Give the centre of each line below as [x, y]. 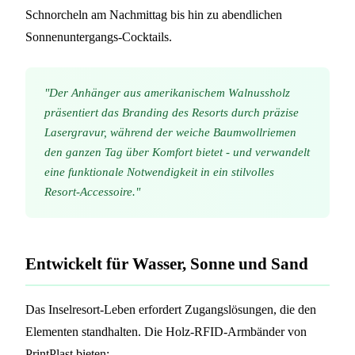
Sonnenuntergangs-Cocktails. [99, 36]
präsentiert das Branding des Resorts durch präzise [172, 112]
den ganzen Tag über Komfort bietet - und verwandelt [177, 152]
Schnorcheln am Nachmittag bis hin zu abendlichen [154, 14]
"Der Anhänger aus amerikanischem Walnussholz [167, 92]
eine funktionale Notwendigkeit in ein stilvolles [159, 172]
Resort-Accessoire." [92, 191]
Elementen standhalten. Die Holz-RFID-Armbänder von [166, 331]
